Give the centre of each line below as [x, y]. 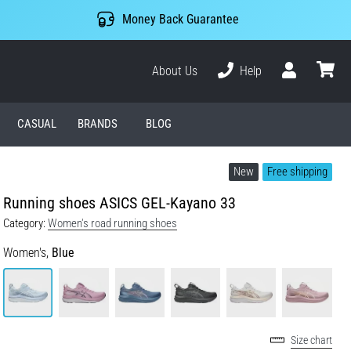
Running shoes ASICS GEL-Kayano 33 [119, 203]
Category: [24, 223]
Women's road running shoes [112, 223]
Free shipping [297, 171]
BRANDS [98, 124]
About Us [175, 71]
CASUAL [36, 124]
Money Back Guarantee [180, 20]
